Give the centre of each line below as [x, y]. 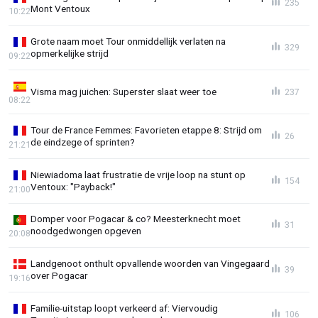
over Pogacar [59, 275]
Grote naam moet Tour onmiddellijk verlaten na [128, 41]
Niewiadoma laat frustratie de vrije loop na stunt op [138, 174]
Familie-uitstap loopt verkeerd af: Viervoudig [124, 308]
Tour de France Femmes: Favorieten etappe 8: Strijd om [146, 130]
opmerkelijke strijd [70, 53]
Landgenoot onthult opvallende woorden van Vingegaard [150, 263]
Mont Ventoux [60, 9]
